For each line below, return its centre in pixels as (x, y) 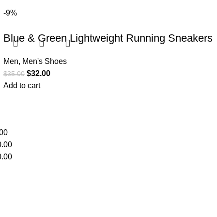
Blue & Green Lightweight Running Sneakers (108, 38)
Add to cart (22, 85)
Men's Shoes (44, 61)
